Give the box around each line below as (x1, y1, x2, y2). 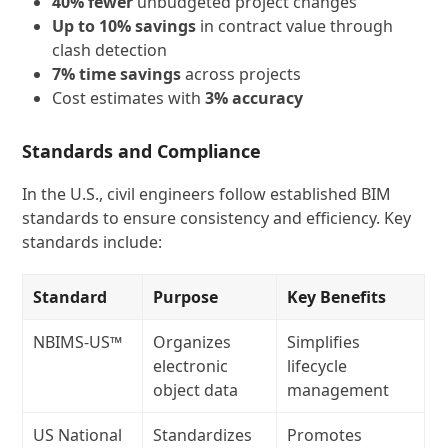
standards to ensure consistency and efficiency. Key (22, 207, 412, 229)
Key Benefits (287, 286, 387, 308)
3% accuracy (205, 87, 304, 109)
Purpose (153, 286, 219, 308)
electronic (153, 355, 229, 377)
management (287, 379, 390, 401)
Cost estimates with (52, 87, 206, 109)
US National (33, 424, 123, 446)
